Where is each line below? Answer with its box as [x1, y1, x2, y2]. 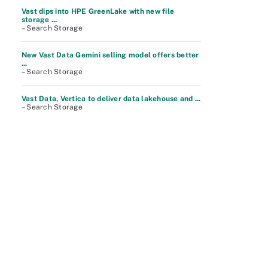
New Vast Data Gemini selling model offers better [22, 51, 199, 59]
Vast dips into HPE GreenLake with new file [22, 7, 175, 16]
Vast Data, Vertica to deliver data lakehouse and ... [22, 95, 201, 103]
